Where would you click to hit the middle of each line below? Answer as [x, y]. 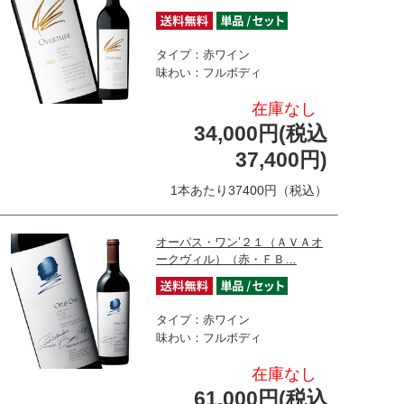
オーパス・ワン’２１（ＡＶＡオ [239, 242]
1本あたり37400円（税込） [249, 190]
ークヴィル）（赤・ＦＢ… [226, 259]
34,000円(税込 [261, 133]
